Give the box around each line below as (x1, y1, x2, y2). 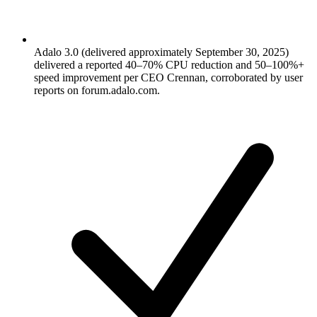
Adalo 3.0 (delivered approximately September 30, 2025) (34, 46, 289, 59)
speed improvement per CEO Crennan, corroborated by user (34, 71, 303, 84)
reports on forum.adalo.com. (34, 84, 160, 97)
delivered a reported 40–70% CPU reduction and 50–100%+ (34, 59, 304, 71)
